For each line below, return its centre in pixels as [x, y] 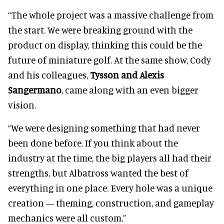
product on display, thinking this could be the [105, 45]
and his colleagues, [49, 75]
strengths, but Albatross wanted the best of [98, 173]
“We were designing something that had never [104, 128]
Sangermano [35, 90]
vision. [22, 105]
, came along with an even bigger [130, 90]
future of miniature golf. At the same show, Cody [109, 60]
